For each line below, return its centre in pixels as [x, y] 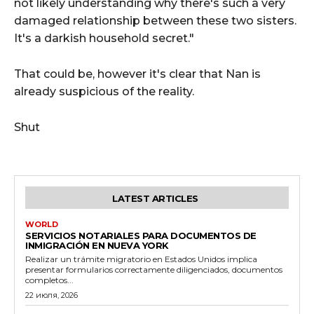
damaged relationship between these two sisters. [155, 20]
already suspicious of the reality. [104, 91]
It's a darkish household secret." [104, 38]
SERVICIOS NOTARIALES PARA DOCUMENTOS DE [141, 235]
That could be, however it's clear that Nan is [137, 74]
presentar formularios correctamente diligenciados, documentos [154, 269]
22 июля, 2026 [52, 295]
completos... [49, 280]
